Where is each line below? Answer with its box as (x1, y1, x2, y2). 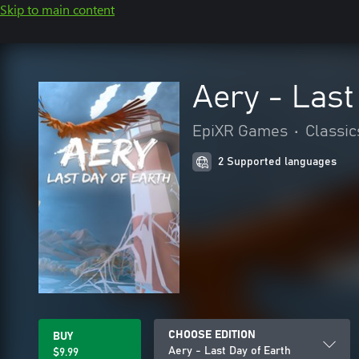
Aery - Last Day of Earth (168, 345, 291, 357)
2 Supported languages (218, 156, 337, 167)
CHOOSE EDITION (168, 329, 256, 341)
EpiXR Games (192, 123, 288, 139)
